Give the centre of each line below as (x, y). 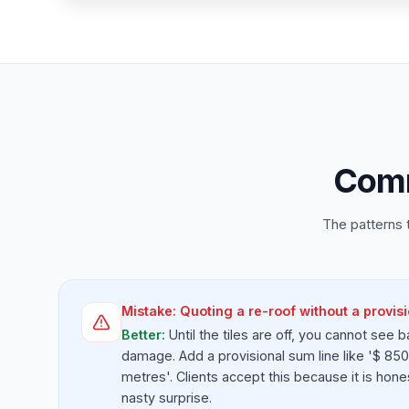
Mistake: (151, 311)
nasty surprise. (167, 398)
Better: (145, 335)
